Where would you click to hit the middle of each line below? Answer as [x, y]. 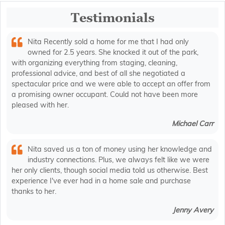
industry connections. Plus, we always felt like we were [119, 160]
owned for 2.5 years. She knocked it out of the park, [113, 52]
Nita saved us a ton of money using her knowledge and [120, 149]
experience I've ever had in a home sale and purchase [101, 181]
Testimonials [113, 18]
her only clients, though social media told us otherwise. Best [110, 171]
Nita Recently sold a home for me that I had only [108, 42]
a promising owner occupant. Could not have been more [105, 95]
